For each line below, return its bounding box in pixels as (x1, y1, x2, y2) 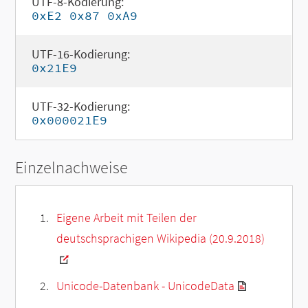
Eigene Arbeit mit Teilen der (56, 210, 197, 226)
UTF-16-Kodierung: (31, 46, 130, 62)
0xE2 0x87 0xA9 (31, 8, 137, 23)
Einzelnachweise (15, 157, 129, 178)
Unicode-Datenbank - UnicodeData (56, 278, 234, 294)
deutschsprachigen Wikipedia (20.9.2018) (56, 230, 265, 247)
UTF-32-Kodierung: (31, 98, 130, 114)
